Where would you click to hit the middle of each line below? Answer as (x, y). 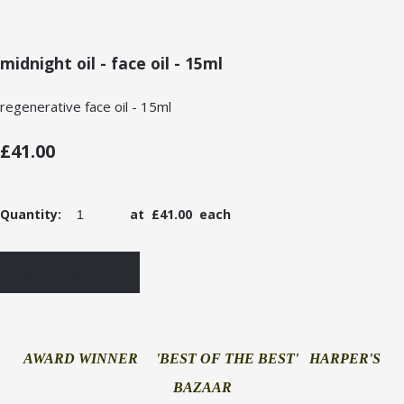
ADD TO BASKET (70, 272)
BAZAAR (202, 388)
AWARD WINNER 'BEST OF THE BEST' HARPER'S (202, 359)
